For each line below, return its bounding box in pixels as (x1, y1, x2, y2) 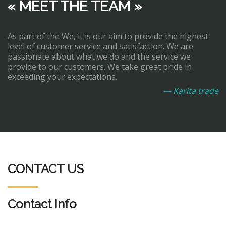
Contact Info (8, 197, 77, 211)
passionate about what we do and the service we (8, 51, 191, 62)
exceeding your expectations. (8, 71, 117, 82)
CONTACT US (8, 161, 84, 176)
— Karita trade (163, 85, 218, 96)
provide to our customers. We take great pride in (8, 61, 192, 72)
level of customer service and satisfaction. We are (8, 41, 193, 52)
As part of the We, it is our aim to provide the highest (8, 31, 208, 42)
